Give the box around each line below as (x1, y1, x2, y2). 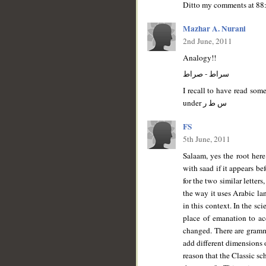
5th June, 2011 (183, 134, 230, 145)
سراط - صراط (183, 68, 229, 80)
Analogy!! (183, 52, 216, 63)
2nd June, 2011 (183, 36, 232, 47)
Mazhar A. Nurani (183, 23, 246, 35)
